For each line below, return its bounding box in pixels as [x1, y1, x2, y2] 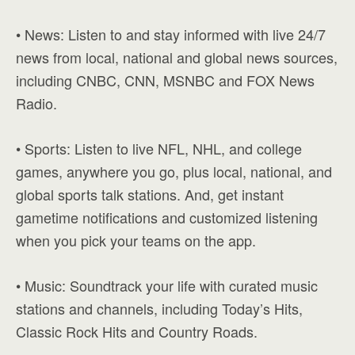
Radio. [16, 93, 57, 113]
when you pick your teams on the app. [16, 230, 256, 250]
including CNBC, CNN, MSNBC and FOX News [16, 70, 315, 90]
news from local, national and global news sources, [16, 47, 338, 67]
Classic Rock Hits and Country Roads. [16, 321, 258, 342]
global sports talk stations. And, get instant [16, 184, 284, 204]
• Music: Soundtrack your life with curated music [16, 275, 318, 296]
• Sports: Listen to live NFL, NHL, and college [16, 138, 302, 158]
